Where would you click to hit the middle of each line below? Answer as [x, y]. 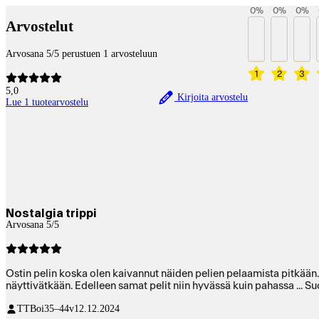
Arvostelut [40, 27]
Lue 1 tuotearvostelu [47, 102]
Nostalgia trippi [51, 213]
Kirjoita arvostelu [211, 97]
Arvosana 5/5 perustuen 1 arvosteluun [82, 53]
